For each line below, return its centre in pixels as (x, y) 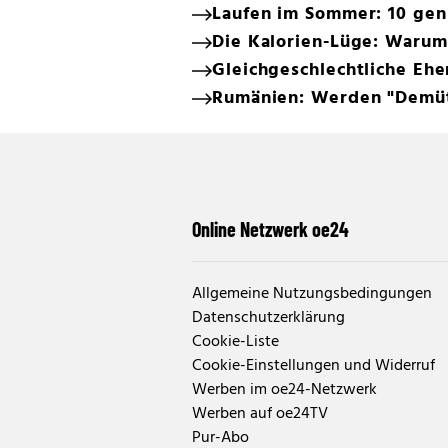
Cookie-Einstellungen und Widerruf (313, 366)
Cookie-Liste (235, 342)
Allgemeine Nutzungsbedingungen (312, 294)
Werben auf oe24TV (260, 414)
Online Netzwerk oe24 (270, 229)
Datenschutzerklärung (268, 318)
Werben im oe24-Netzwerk (284, 390)
